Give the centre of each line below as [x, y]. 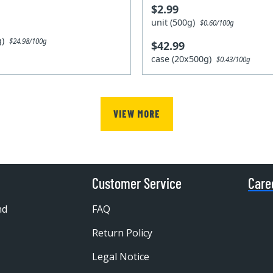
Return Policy [122, 232]
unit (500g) [176, 23]
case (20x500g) [184, 59]
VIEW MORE [136, 113]
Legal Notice [120, 256]
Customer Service [136, 183]
